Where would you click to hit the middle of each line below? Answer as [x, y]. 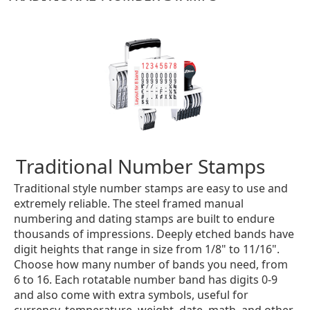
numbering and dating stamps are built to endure [145, 218]
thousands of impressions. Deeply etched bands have [154, 234]
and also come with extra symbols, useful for [131, 294]
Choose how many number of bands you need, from [151, 264]
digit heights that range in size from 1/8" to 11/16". [147, 249]
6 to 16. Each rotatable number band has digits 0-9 [146, 279]
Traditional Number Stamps [141, 166]
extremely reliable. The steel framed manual [129, 203]
